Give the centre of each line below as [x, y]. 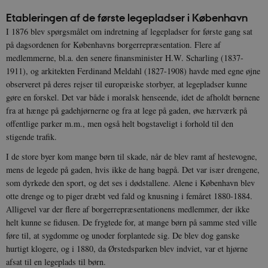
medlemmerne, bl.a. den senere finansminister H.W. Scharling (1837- [125, 57]
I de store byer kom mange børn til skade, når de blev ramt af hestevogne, [132, 156]
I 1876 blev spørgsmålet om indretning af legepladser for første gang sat [129, 31]
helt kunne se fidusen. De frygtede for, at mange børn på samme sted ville [131, 222]
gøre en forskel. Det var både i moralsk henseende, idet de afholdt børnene [133, 97]
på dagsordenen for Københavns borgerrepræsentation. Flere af [113, 44]
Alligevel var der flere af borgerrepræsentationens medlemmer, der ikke [128, 209]
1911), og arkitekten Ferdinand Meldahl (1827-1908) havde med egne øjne [133, 71]
